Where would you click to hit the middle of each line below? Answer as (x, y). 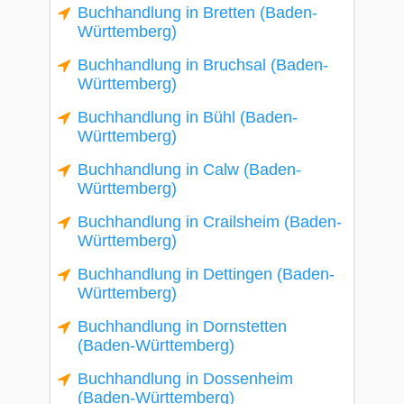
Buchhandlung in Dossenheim (185, 379)
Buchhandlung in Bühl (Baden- (188, 117)
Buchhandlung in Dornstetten (182, 326)
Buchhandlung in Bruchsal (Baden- (203, 65)
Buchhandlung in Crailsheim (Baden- (210, 222)
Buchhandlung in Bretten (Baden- (197, 13)
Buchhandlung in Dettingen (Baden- (206, 274)
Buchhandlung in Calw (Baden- (189, 170)
